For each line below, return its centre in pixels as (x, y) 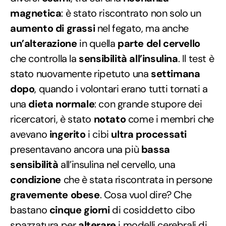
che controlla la (45, 58)
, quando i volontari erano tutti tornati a (121, 89)
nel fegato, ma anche (142, 28)
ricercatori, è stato (52, 119)
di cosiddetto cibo (153, 210)
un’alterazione (44, 43)
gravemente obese (55, 194)
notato (110, 119)
